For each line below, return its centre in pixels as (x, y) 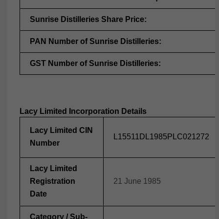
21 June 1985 (137, 181)
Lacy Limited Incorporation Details (83, 111)
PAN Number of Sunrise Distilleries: (96, 41)
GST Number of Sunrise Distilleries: (95, 63)
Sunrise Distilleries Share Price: (88, 19)
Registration (53, 181)
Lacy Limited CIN (61, 130)
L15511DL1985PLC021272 (161, 137)
